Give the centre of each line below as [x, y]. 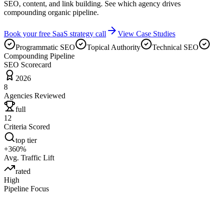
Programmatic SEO [45, 47]
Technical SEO [175, 47]
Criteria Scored [27, 126]
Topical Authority [114, 47]
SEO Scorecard [28, 64]
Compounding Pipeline [39, 56]
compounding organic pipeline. [51, 12]
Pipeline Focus [26, 188]
